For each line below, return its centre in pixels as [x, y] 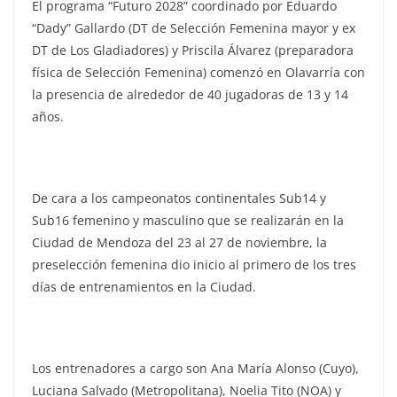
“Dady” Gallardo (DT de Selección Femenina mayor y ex [194, 28]
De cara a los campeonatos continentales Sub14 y [179, 198]
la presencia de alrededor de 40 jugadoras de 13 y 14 [190, 95]
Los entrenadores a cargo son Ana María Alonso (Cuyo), [195, 369]
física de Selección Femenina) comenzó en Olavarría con [198, 73]
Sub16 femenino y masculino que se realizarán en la [188, 221]
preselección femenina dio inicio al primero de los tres [194, 265]
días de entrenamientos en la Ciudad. [144, 287]
